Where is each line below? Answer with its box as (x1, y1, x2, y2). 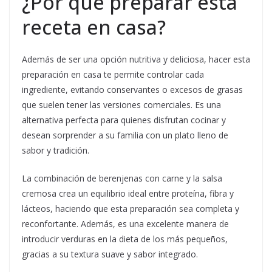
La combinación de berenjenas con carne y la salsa (22, 172, 222, 185)
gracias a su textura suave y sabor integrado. (22, 248, 198, 260)
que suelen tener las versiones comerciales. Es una (22, 99, 221, 111)
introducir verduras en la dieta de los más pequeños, (22, 233, 228, 245)
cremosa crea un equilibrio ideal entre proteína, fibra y (22, 188, 234, 200)
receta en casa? (22, 14, 166, 41)
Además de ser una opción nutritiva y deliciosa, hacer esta (22, 53, 250, 66)
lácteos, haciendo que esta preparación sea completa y (22, 203, 239, 215)
